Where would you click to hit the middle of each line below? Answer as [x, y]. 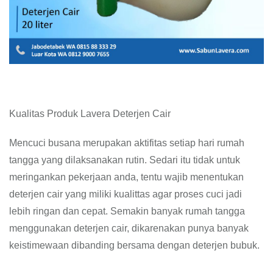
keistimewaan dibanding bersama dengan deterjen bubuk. [134, 245]
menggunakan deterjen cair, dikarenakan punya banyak [129, 228]
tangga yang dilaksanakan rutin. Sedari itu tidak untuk [125, 160]
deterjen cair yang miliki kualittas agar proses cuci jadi [126, 194]
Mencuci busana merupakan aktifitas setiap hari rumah [127, 143]
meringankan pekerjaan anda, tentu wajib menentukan [126, 177]
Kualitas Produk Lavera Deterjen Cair [90, 114]
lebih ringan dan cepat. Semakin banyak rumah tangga [127, 211]
